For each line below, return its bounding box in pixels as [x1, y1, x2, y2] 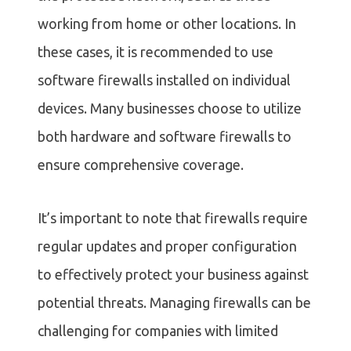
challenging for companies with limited [38, 323, 278, 339]
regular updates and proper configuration [38, 238, 297, 255]
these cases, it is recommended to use [38, 44, 273, 60]
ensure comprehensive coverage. [38, 157, 244, 173]
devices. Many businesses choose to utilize [38, 100, 302, 117]
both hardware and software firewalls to [38, 128, 291, 145]
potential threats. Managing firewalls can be [38, 295, 311, 311]
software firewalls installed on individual [38, 72, 291, 89]
